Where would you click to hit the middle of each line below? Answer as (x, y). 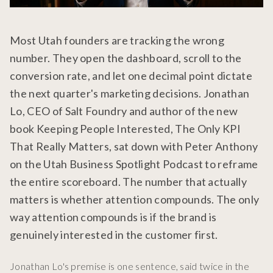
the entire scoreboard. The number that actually (129, 182)
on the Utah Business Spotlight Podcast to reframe (134, 164)
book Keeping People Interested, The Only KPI (126, 129)
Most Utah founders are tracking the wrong (117, 41)
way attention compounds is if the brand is (113, 217)
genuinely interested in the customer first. (114, 235)
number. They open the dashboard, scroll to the (126, 58)
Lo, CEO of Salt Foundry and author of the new (124, 111)
